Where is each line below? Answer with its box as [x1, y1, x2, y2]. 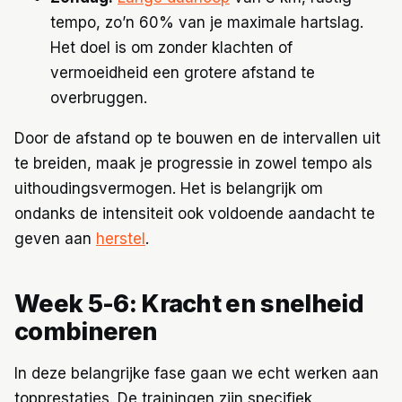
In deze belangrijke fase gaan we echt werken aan [14, 363, 379, 382]
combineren [14, 317, 158, 347]
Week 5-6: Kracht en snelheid [14, 289, 363, 319]
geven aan [14, 229, 96, 248]
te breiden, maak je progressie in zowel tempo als [14, 153, 372, 172]
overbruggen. [50, 88, 147, 107]
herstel [96, 229, 145, 248]
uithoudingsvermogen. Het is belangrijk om [14, 179, 323, 197]
